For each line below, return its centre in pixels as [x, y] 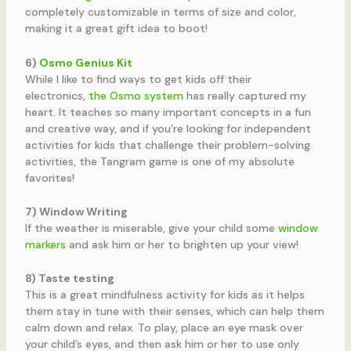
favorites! [49, 177]
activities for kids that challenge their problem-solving [167, 145]
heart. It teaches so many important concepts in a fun [168, 112]
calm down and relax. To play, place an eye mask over [164, 328]
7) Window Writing [76, 211]
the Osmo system [136, 95]
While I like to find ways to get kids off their [138, 79]
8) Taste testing [69, 279]
